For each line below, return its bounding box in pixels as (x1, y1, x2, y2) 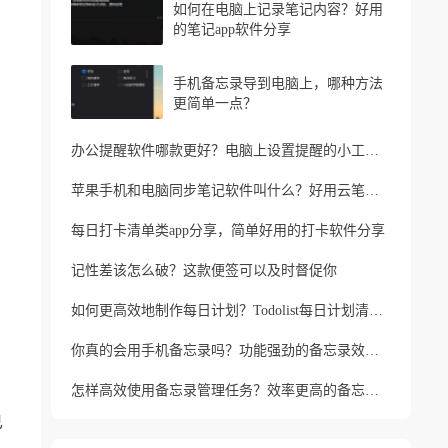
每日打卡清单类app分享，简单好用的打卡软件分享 (71, 223, 385, 238)
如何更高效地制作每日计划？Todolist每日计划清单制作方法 (369, 303, 383, 318)
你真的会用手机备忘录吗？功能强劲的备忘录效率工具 (365, 343, 379, 358)
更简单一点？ (173, 96, 257, 111)
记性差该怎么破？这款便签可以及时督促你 (71, 263, 337, 278)
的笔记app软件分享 (173, 22, 291, 37)
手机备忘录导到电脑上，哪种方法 (173, 76, 383, 91)
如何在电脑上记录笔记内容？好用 (173, 2, 383, 17)
